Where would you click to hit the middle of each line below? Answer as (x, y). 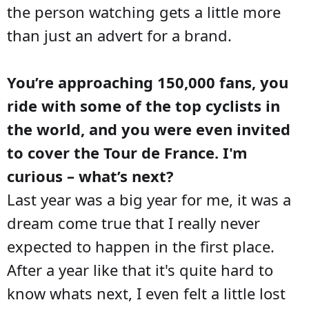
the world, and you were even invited (149, 129)
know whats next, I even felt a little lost (146, 293)
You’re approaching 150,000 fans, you (148, 82)
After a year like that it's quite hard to (140, 269)
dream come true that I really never (133, 222)
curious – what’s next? (90, 176)
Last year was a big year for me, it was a (149, 199)
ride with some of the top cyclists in (143, 105)
